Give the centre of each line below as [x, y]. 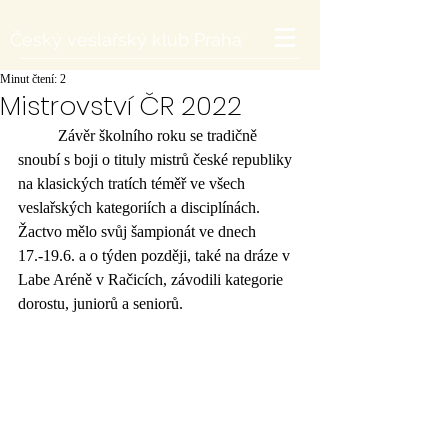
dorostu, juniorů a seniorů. [102, 303]
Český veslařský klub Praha [126, 39]
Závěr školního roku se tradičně [38, 135]
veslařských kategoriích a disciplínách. [141, 207]
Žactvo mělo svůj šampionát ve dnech [139, 231]
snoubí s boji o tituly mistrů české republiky [157, 159]
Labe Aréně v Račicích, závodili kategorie [152, 279]
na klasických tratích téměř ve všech [133, 183]
